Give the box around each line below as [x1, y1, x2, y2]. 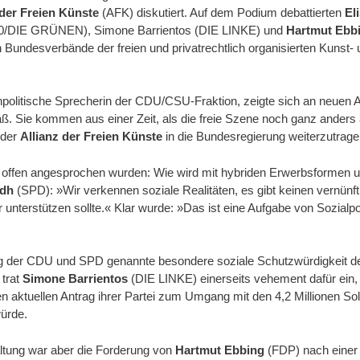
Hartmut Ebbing [175, 342, 264, 357]
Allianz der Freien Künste [20, 129, 162, 144]
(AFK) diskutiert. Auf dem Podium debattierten [99, 5, 345, 19]
